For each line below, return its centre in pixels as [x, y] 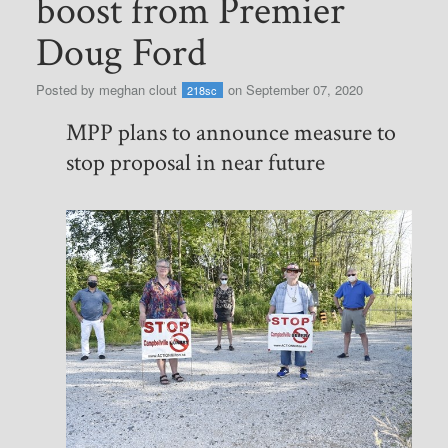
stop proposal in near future [195, 162]
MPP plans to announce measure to [230, 132]
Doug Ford [120, 52]
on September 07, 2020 [293, 89]
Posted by [67, 89]
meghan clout [137, 89]
